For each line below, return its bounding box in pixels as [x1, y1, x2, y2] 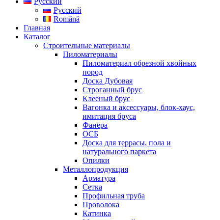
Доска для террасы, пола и [82, 138, 171, 147]
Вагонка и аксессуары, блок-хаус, [82, 103, 195, 111]
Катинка [82, 209, 111, 218]
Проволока [82, 200, 119, 209]
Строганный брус [82, 85, 142, 94]
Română [53, 15, 80, 23]
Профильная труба [82, 192, 145, 200]
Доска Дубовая [82, 77, 133, 85]
